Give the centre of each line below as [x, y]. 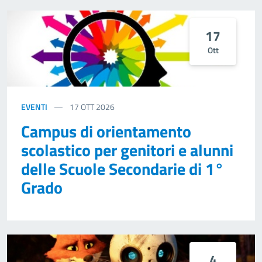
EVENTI [34, 107]
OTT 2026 [98, 107]
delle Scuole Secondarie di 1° [123, 169]
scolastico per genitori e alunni [127, 150]
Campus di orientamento [106, 132]
